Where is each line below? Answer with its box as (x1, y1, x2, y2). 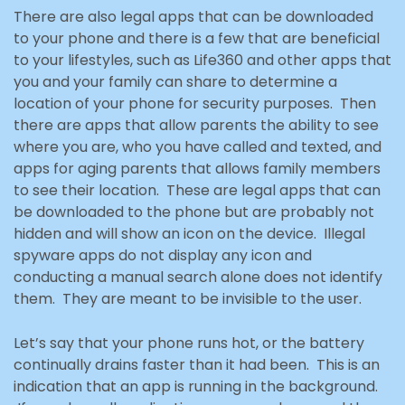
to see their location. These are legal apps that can (14, 179, 381, 201)
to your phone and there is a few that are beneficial (14, 27, 380, 49)
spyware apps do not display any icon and (14, 244, 312, 266)
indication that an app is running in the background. (14, 375, 378, 397)
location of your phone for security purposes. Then (14, 92, 376, 114)
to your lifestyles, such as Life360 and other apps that (14, 49, 391, 71)
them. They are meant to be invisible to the (14, 287, 325, 309)
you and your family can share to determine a (14, 71, 337, 92)
